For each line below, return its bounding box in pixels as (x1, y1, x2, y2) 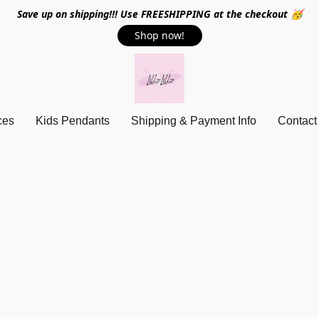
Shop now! (135, 28, 184, 42)
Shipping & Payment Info (131, 115, 257, 127)
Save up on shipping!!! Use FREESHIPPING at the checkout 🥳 (16, 7, 303, 21)
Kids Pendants (36, 115, 110, 127)
